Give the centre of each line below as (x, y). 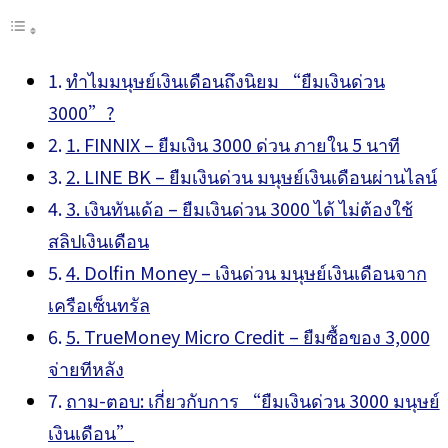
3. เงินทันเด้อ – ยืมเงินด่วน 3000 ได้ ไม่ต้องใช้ (239, 208)
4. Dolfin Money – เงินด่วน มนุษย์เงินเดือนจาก (246, 272)
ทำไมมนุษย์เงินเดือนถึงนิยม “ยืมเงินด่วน (225, 80)
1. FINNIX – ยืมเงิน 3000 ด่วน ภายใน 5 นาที (232, 144)
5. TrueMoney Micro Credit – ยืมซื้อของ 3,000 (247, 336)
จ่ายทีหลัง (86, 368)
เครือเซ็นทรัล (99, 304)
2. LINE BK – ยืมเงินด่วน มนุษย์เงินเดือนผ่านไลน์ (251, 176)
